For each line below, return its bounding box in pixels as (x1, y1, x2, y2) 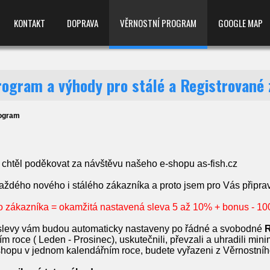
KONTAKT (14, 16, 45, 30)
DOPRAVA (67, 16, 98, 30)
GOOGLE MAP (218, 16, 263, 30)
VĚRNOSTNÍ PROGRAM (120, 16, 196, 30)
